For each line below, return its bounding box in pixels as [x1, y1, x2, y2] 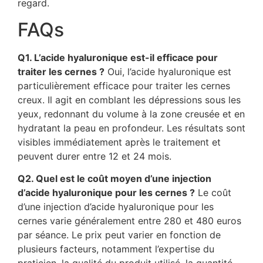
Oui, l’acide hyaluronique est [104, 65, 231, 77]
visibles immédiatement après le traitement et [18, 136, 221, 148]
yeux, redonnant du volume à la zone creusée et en [18, 107, 245, 120]
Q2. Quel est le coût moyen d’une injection [18, 173, 211, 185]
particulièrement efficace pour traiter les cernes [18, 79, 230, 92]
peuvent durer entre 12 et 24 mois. [18, 150, 171, 162]
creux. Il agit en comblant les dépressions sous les [18, 93, 241, 106]
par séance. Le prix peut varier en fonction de [18, 229, 221, 241]
